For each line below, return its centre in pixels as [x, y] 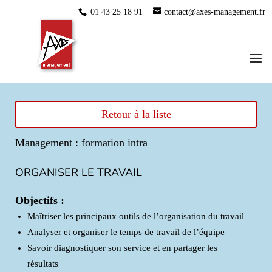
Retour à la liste [136, 114]
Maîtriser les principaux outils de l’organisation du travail [136, 216]
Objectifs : [40, 200]
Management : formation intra [81, 142]
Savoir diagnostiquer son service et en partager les [122, 247]
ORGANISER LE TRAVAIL [79, 172]
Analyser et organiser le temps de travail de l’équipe [126, 232]
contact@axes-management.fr [214, 12]
